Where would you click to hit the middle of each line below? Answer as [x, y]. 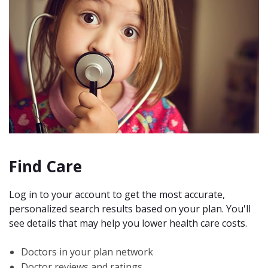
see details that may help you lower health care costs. [128, 223]
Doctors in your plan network [88, 252]
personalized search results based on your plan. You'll [130, 209]
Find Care [45, 166]
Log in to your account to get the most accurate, [117, 195]
